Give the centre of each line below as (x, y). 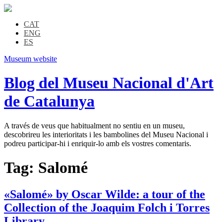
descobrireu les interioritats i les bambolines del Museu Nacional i (106, 134)
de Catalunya (49, 101)
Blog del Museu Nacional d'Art (109, 83)
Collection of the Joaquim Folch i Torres (107, 207)
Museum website (30, 59)
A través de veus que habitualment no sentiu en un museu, (94, 125)
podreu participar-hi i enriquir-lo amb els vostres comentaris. (98, 143)
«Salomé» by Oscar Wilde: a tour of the (105, 194)
